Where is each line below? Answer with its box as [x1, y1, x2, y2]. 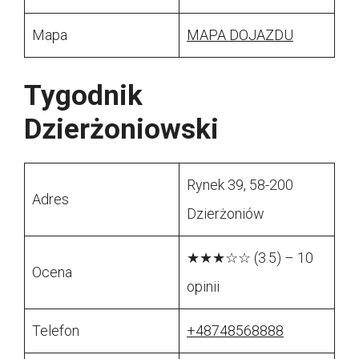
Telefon [32, 322, 79, 340]
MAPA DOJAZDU [187, 26, 293, 44]
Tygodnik [24, 79, 143, 113]
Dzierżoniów [187, 205, 264, 223]
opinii [187, 278, 220, 296]
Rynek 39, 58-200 [187, 176, 293, 194]
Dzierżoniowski [24, 113, 219, 147]
